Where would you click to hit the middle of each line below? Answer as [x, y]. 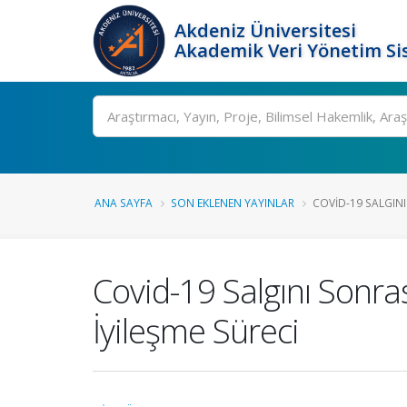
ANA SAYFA [124, 203]
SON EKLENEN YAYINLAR [233, 203]
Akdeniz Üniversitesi [265, 30]
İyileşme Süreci [196, 331]
